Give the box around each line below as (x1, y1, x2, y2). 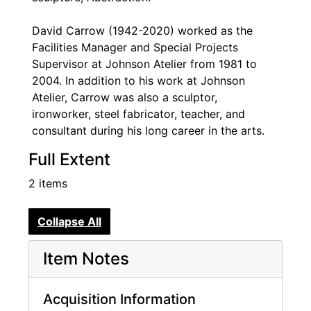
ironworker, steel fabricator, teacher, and (32, 107, 245, 121)
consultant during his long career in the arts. (32, 124, 264, 138)
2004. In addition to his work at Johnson (32, 74, 245, 88)
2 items (28, 176, 67, 191)
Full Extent (28, 149, 110, 170)
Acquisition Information (43, 290, 196, 308)
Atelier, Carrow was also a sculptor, (32, 90, 217, 105)
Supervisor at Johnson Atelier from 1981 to (32, 57, 257, 72)
